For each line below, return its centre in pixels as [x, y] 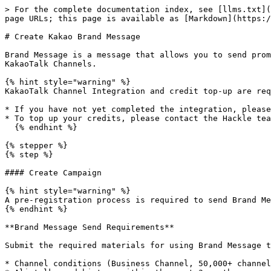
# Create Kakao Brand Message [73, 37]
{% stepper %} [36, 145]
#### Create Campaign [53, 173]
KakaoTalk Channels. [51, 64]
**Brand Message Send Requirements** [90, 227]
